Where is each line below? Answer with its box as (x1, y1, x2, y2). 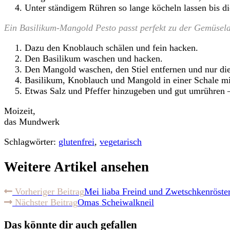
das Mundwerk (4, 117, 60, 127)
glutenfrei (59, 137, 94, 147)
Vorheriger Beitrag (12, 186, 84, 197)
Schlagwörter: (4, 137, 59, 147)
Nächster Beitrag (12, 197, 78, 208)
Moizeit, (4, 106, 35, 117)
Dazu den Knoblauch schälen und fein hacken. (25, 43, 198, 53)
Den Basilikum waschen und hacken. (25, 53, 163, 64)
